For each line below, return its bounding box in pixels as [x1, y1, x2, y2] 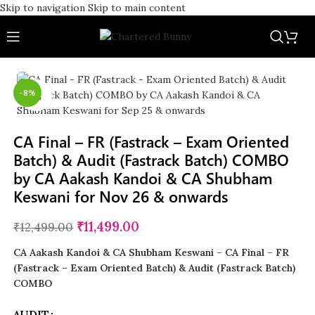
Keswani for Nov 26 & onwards [13, 186, 229, 207]
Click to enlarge [52, 89, 122, 101]
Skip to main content [88, 1, 186, 14]
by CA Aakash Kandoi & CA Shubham [13, 167, 273, 188]
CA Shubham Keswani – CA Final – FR [112, 246, 290, 259]
